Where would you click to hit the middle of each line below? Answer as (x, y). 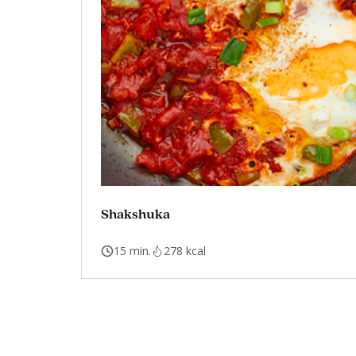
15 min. (132, 250)
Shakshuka (135, 213)
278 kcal (185, 250)
